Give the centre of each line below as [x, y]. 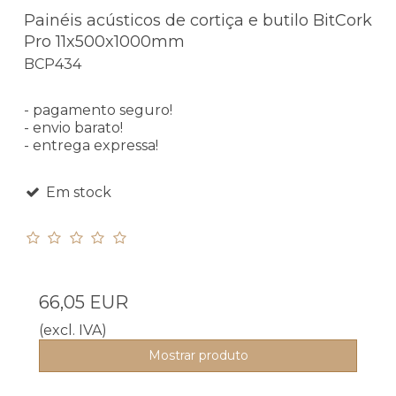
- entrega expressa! [91, 146]
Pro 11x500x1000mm [104, 41]
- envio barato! [73, 128]
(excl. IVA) [73, 331]
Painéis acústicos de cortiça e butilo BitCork [198, 20]
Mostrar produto [198, 356]
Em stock [76, 193]
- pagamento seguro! [98, 110]
